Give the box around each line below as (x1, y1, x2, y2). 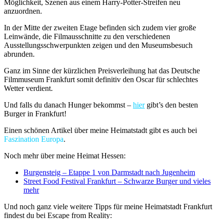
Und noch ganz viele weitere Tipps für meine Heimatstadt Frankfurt (4, 202, 212, 211)
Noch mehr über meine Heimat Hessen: (4, 151, 126, 160)
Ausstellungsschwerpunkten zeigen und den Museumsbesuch (4, 41, 193, 49)
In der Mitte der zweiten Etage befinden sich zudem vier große (4, 23, 196, 32)
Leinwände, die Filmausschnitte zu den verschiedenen (4, 32, 170, 41)
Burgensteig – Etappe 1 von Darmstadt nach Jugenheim (23, 168, 195, 176)
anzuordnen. (4, 6, 42, 15)
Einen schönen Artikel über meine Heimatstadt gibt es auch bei (4, 126, 197, 134)
